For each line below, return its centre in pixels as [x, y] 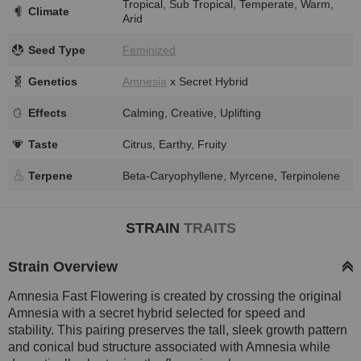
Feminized [149, 50]
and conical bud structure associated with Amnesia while [169, 346]
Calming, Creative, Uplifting [192, 112]
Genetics [53, 81]
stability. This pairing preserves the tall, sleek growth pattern [178, 330]
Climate [49, 11]
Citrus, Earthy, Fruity [174, 144]
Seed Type [57, 50]
